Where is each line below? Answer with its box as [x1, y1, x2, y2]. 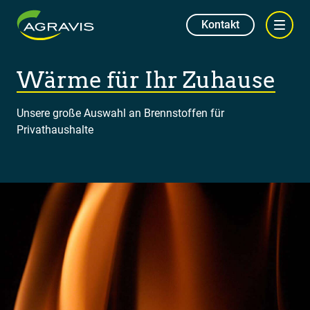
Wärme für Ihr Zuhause [17, 66, 275, 93]
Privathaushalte [17, 123, 93, 137]
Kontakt [201, 18, 239, 32]
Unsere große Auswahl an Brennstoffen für [17, 107, 224, 120]
